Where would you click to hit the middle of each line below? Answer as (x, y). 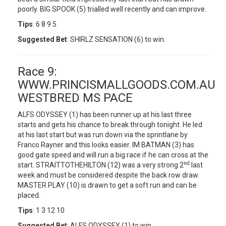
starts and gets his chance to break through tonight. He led (110, 125)
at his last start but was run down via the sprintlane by (103, 135)
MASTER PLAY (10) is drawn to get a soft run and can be (107, 185)
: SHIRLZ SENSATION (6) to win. (116, 39)
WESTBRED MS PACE (75, 98)
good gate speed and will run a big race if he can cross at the (113, 155)
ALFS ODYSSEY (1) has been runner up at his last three (105, 115)
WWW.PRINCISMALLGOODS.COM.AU (117, 85)
